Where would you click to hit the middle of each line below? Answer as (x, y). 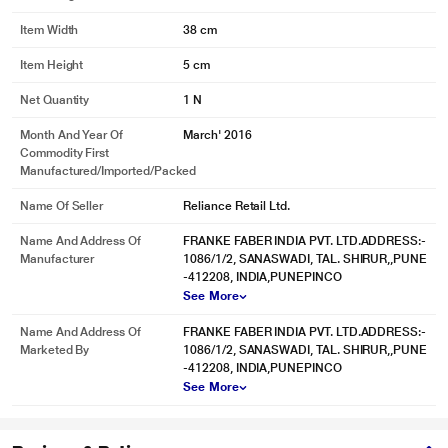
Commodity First (65, 153)
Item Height (52, 65)
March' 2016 (217, 135)
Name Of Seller (62, 206)
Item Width (49, 30)
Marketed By (55, 350)
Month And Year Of (71, 135)
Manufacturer (57, 259)
